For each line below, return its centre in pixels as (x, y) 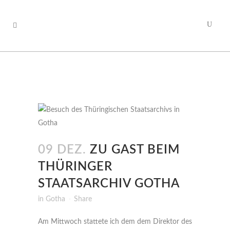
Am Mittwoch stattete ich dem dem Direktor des (115, 222)
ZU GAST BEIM (133, 150)
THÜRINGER (75, 167)
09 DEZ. (62, 150)
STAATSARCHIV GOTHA (109, 184)
